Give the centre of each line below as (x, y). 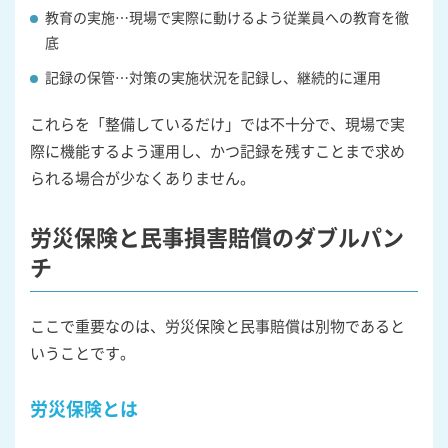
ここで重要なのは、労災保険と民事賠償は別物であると (217, 325)
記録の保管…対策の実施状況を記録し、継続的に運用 (213, 76)
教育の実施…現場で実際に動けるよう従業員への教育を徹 (227, 16)
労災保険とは (84, 407)
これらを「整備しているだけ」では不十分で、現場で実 (217, 123)
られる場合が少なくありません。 (142, 177)
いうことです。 (82, 352)
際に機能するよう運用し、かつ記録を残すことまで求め (217, 150)
